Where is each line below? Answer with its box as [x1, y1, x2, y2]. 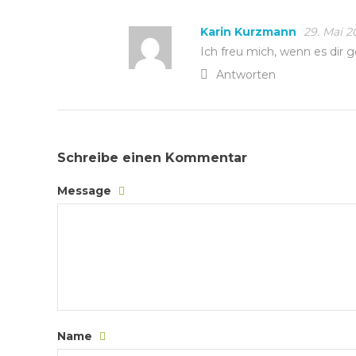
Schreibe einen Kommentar [57, 150, 247, 165]
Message [57, 184, 114, 198]
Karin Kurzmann [200, 25, 296, 39]
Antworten [216, 68, 276, 82]
